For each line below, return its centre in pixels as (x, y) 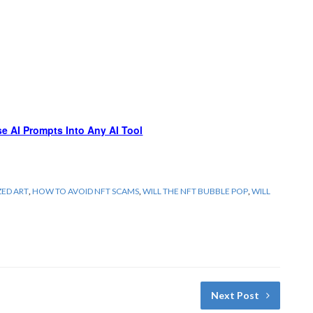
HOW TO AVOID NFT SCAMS (86, 191)
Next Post (235, 295)
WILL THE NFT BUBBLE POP (195, 191)
